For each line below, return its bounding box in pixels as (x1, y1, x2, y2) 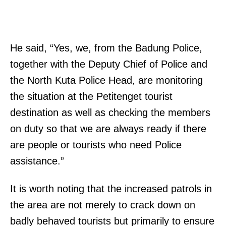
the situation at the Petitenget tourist (10, 90, 173, 102)
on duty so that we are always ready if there (10, 123, 206, 134)
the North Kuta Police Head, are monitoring (10, 74, 203, 86)
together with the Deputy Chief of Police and (10, 58, 207, 70)
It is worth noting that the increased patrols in (10, 183, 212, 194)
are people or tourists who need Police (10, 139, 182, 150)
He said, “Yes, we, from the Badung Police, (10, 42, 202, 53)
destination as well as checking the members (10, 106, 210, 118)
